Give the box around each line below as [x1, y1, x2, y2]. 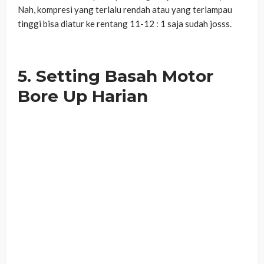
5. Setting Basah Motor [18, 66, 213, 87]
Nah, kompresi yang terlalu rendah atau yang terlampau [18, 4, 232, 15]
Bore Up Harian [18, 86, 148, 107]
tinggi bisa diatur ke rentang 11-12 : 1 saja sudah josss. [18, 18, 232, 29]
